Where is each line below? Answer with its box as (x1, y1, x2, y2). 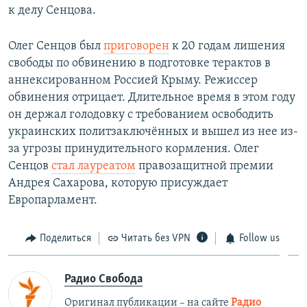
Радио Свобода (64, 272, 143, 286)
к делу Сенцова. (8, 4, 96, 18)
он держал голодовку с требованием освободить (8, 108, 273, 122)
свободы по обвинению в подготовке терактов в (8, 57, 271, 71)
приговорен (103, 40, 169, 53)
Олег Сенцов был (8, 40, 103, 53)
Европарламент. (8, 194, 97, 208)
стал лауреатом (51, 160, 136, 173)
